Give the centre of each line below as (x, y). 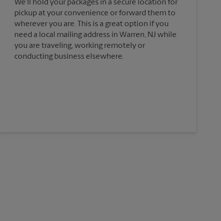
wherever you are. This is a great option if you (91, 24)
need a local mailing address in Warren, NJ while (95, 35)
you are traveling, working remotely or (79, 46)
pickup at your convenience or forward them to (95, 14)
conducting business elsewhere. (69, 57)
